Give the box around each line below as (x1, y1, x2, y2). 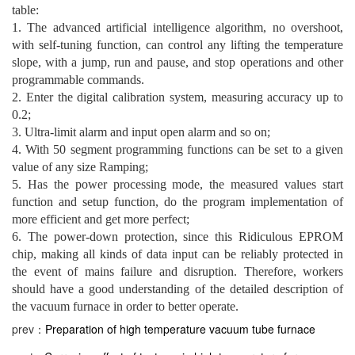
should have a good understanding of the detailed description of (12, 281, 343, 296)
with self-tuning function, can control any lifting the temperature (12, 37, 343, 52)
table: (12, 2, 39, 17)
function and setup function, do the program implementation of (12, 194, 343, 208)
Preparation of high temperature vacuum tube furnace (45, 320, 315, 337)
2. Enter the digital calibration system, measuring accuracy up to (12, 90, 343, 104)
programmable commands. (12, 72, 144, 86)
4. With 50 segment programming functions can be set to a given (12, 142, 343, 156)
